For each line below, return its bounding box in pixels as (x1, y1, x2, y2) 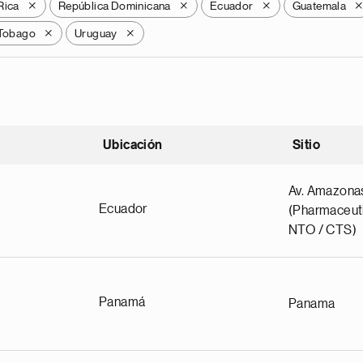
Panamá (99, 296, 146, 309)
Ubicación (103, 139, 163, 152)
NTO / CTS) (288, 224, 357, 237)
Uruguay (75, 28, 117, 39)
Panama (288, 297, 335, 310)
